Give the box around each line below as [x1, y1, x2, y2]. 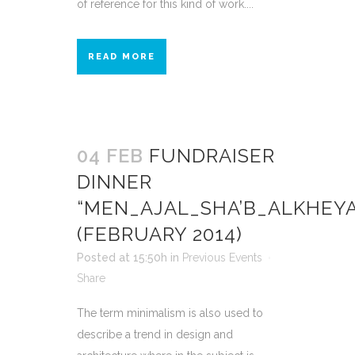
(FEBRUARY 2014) [77, 222, 242, 246]
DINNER [77, 170, 152, 193]
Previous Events [182, 250, 262, 264]
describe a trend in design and [77, 327, 233, 341]
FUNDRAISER [149, 143, 275, 167]
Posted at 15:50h [77, 250, 167, 264]
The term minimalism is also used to [77, 306, 263, 319]
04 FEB [77, 143, 143, 167]
